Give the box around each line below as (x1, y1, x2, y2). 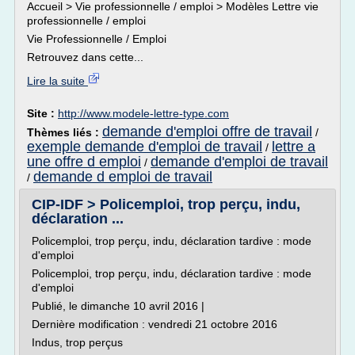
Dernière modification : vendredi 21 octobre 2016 (32, 318, 277, 330)
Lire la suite (27, 74, 88, 87)
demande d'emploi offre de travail (102, 124, 312, 139)
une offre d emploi (27, 154, 141, 170)
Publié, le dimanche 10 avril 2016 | (32, 300, 204, 312)
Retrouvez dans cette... (27, 51, 143, 63)
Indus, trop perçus (32, 336, 123, 349)
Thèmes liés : (27, 126, 102, 139)
